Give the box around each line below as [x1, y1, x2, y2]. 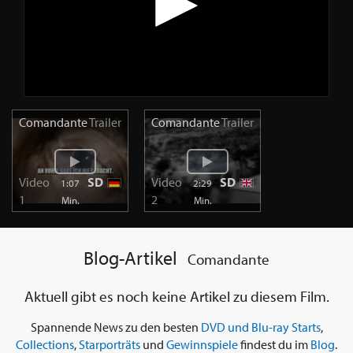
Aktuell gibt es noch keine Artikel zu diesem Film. [24, 287, 329, 307]
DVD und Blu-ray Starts [200, 319, 321, 336]
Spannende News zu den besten [30, 319, 201, 336]
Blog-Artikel [84, 246, 178, 270]
